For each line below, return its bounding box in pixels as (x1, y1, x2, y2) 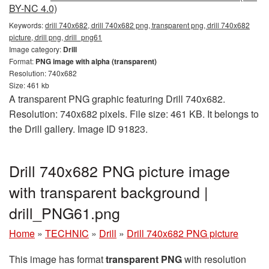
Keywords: (9, 19, 45, 30)
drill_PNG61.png (9, 201, 120, 223)
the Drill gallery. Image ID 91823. (9, 121, 148, 136)
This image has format (9, 252, 106, 266)
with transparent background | (9, 180, 208, 202)
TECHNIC (45, 226, 89, 240)
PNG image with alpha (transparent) (35, 55, 157, 67)
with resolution (182, 252, 246, 266)
